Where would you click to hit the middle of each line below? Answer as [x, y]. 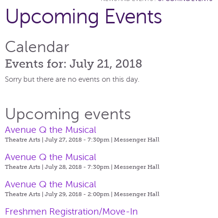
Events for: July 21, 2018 [73, 63]
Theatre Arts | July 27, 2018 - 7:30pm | [59, 139]
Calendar [37, 47]
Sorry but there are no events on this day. [72, 79]
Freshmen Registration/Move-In [71, 211]
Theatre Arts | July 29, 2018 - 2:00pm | [59, 194]
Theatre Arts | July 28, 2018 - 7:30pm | [59, 167]
